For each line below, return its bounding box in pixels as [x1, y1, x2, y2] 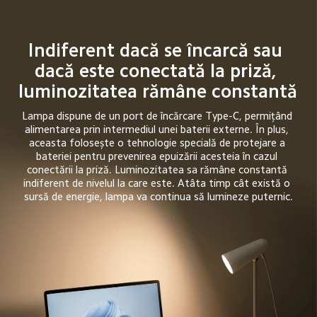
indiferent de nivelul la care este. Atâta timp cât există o [23, 178, 294, 189]
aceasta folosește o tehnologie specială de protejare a [28, 137, 288, 149]
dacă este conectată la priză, [34, 61, 282, 80]
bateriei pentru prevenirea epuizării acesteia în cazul [36, 151, 281, 162]
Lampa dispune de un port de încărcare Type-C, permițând [21, 110, 295, 122]
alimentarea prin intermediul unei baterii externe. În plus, [25, 124, 292, 135]
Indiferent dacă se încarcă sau [28, 40, 288, 59]
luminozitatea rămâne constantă [18, 81, 298, 100]
